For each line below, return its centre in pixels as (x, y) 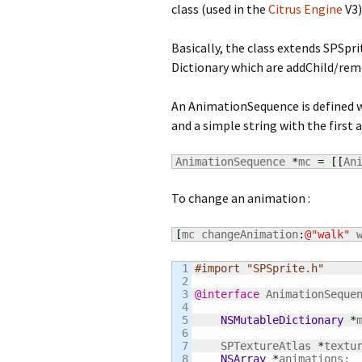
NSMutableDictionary (282, 320)
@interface (227, 294)
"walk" (330, 234)
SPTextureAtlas (256, 346)
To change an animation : (241, 198)
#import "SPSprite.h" (259, 268)
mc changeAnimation (240, 234)
